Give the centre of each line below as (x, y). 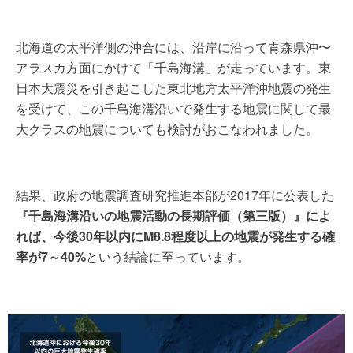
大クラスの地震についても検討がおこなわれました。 (167, 128)
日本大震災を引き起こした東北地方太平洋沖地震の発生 (173, 87)
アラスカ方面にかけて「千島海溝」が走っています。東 (173, 67)
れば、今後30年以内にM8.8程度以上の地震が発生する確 (175, 236)
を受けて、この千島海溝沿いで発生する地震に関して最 (173, 108)
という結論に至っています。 (168, 256)
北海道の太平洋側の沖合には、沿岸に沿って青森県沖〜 (173, 46)
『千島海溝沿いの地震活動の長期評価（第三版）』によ (173, 215)
